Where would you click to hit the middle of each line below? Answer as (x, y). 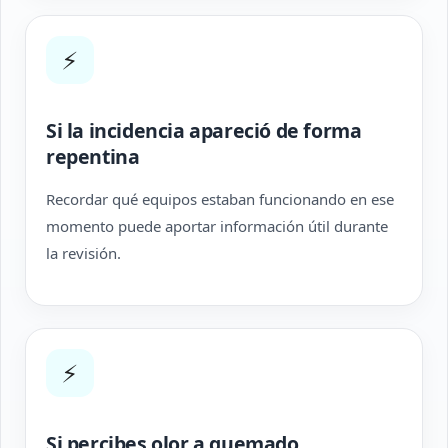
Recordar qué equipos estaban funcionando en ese (220, 199)
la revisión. (83, 253)
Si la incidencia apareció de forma (204, 130)
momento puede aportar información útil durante (217, 226)
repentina (93, 156)
